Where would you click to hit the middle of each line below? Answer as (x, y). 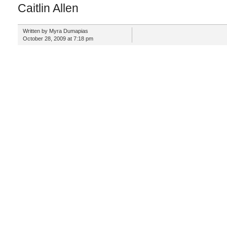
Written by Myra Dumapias (55, 31)
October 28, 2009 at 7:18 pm (58, 39)
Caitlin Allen (48, 8)
